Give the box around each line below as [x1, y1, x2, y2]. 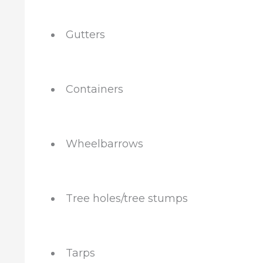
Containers [66, 83, 123, 96]
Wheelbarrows [66, 137, 143, 150]
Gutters [66, 28, 105, 41]
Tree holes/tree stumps [66, 192, 188, 205]
